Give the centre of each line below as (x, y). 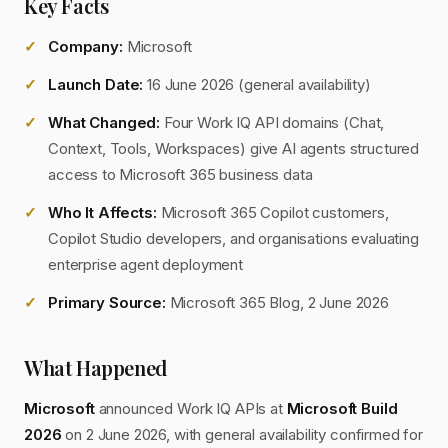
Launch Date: (96, 84)
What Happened (95, 367)
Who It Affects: (102, 212)
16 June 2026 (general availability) (257, 84)
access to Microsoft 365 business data (180, 174)
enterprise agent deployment (145, 264)
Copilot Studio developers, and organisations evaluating (233, 238)
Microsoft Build (342, 408)
